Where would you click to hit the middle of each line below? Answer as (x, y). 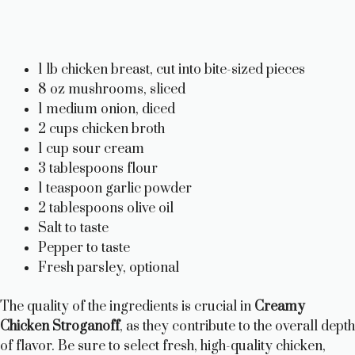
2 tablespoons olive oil (106, 209)
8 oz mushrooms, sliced (112, 90)
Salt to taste (73, 229)
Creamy (280, 307)
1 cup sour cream (91, 149)
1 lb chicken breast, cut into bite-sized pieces (172, 70)
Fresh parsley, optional (109, 268)
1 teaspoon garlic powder (115, 189)
